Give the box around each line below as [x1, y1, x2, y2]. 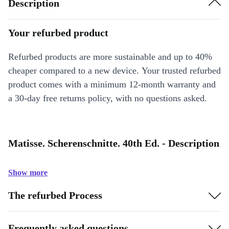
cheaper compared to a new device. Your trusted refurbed [8, 65, 221, 76]
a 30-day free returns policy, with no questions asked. [8, 93, 207, 103]
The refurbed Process [8, 189, 102, 201]
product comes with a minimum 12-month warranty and [8, 79, 216, 89]
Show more [8, 168, 48, 177]
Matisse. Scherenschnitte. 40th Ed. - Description [8, 138, 219, 149]
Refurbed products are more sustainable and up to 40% [8, 52, 212, 62]
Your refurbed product [8, 27, 108, 38]
